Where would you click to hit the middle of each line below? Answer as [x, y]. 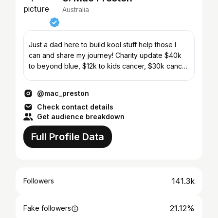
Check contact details [75, 107]
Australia [76, 9]
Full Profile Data [68, 137]
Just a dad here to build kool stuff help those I [102, 45]
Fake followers [47, 208]
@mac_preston [63, 93]
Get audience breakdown [81, 117]
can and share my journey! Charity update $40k [72, 55]
